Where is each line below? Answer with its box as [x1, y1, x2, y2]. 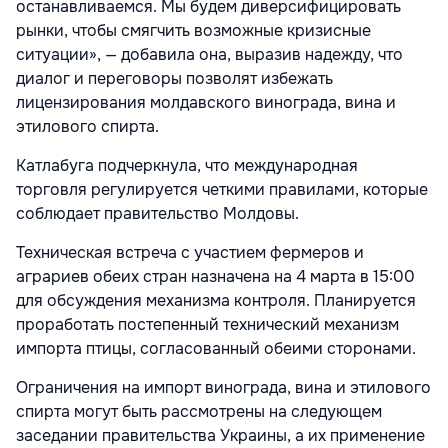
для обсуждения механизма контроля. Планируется [16, 290, 416, 312]
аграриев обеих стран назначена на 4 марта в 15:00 [16, 266, 415, 288]
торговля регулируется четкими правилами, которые [16, 179, 428, 201]
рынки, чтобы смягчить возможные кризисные [16, 20, 371, 42]
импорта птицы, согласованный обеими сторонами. [16, 338, 416, 360]
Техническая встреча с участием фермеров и [16, 242, 364, 264]
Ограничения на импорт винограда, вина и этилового [16, 377, 431, 399]
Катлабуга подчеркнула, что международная [16, 155, 358, 177]
